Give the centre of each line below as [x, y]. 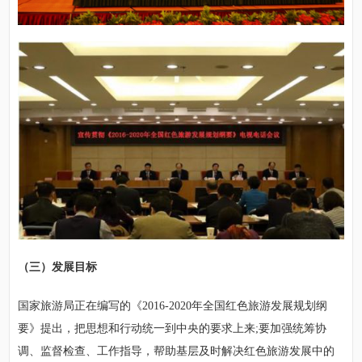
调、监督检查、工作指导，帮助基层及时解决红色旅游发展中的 [177, 351]
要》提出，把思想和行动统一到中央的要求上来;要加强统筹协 [173, 328]
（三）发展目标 [58, 267]
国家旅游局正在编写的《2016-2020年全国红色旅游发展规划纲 [173, 305]
